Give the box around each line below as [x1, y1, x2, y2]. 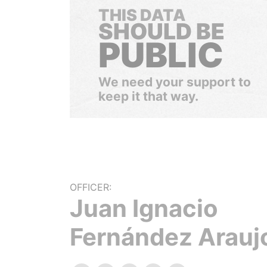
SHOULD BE [98, 18, 225, 45]
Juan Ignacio [70, 194, 218, 223]
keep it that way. [98, 89, 198, 104]
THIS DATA [98, 5, 185, 25]
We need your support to [98, 74, 251, 89]
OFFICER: [70, 181, 111, 193]
